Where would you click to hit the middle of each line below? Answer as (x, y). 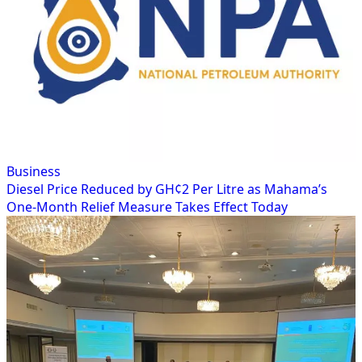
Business (34, 172)
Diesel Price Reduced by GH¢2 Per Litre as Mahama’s (167, 189)
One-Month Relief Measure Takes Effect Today (147, 207)
